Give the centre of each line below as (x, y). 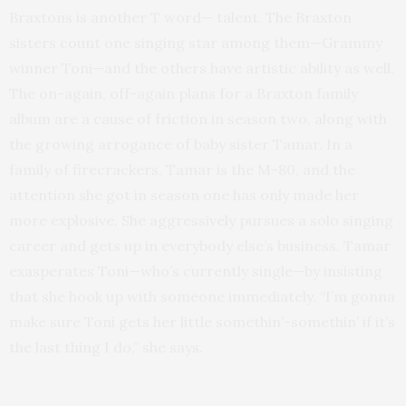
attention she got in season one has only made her (184, 195)
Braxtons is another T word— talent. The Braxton (180, 17)
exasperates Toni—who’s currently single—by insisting (196, 271)
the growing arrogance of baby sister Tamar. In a (181, 144)
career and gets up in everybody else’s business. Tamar (200, 246)
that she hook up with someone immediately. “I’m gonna (202, 296)
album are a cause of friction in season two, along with (198, 119)
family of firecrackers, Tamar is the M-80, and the (182, 169)
